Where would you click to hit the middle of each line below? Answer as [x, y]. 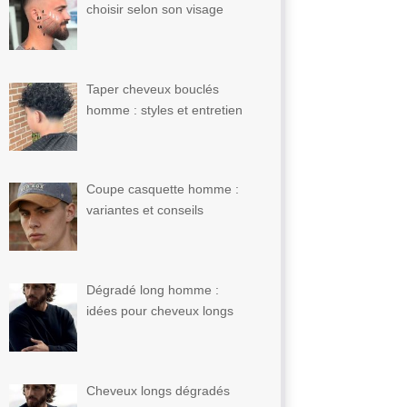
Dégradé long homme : [153, 289]
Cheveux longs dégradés [159, 390]
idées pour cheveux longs [160, 310]
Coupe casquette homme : [163, 189]
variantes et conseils [145, 210]
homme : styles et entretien [165, 109]
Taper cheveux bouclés [153, 89]
